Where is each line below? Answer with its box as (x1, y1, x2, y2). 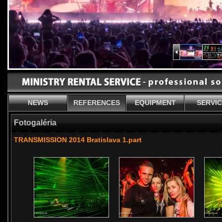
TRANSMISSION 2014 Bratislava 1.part (14, 136, 142, 144)
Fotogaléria (14, 118, 56, 127)
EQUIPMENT (134, 99, 176, 107)
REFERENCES (73, 99, 120, 107)
